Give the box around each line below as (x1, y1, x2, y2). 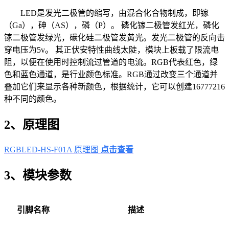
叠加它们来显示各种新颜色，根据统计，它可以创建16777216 (4, 82, 225, 91)
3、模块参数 (4, 168, 72, 182)
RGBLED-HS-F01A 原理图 (4, 145, 101, 154)
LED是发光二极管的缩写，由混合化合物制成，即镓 (20, 8, 209, 17)
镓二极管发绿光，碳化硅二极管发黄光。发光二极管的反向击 (4, 33, 225, 42)
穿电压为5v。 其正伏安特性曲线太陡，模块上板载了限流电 (4, 45, 219, 54)
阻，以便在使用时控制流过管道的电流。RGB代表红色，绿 (4, 57, 218, 66)
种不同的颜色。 (4, 94, 61, 103)
